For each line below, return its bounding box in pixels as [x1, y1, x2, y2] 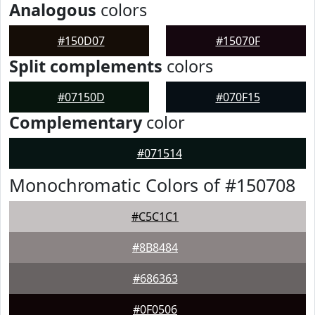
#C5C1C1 [131, 209, 179, 224]
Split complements [9, 55, 162, 77]
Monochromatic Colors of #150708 [9, 173, 295, 197]
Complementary [9, 111, 142, 134]
